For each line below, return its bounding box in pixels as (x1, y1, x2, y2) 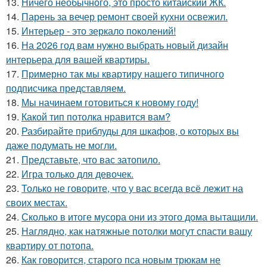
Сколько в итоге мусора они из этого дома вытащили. (21, 209, 258, 223)
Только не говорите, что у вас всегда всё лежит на (21, 181, 243, 195)
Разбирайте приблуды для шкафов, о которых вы (21, 123, 239, 138)
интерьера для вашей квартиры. (6, 52, 150, 66)
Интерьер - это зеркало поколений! (21, 23, 176, 38)
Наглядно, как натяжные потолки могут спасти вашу (21, 223, 252, 238)
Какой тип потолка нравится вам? (21, 109, 170, 123)
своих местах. (6, 195, 67, 209)
